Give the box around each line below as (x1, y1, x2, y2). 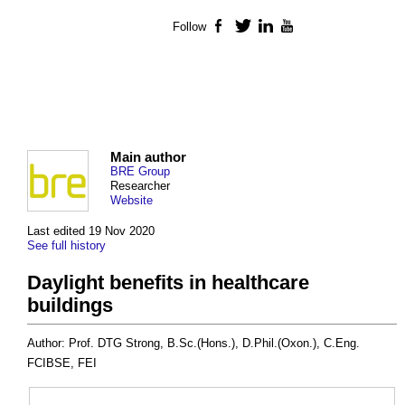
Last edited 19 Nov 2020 (27, 224, 155, 239)
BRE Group (110, 165, 170, 179)
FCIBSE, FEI (27, 356, 97, 371)
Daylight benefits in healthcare (27, 271, 309, 295)
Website (110, 193, 153, 208)
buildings (27, 294, 113, 317)
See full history (27, 239, 106, 253)
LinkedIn (274, 20, 323, 34)
